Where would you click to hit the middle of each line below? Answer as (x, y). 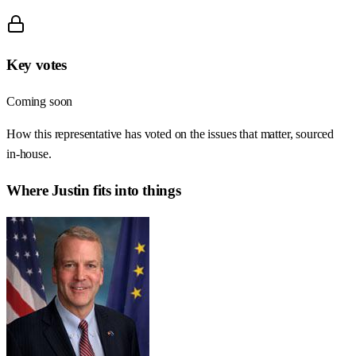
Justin (70, 190)
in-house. (29, 154)
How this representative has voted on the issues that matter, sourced (170, 134)
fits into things (135, 190)
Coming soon (40, 102)
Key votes (37, 65)
